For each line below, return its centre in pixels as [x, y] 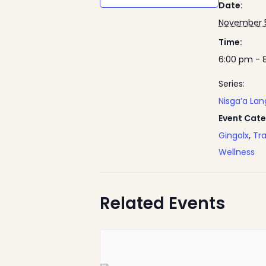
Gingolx [234, 135]
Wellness [237, 152]
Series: [232, 84]
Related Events [162, 203]
